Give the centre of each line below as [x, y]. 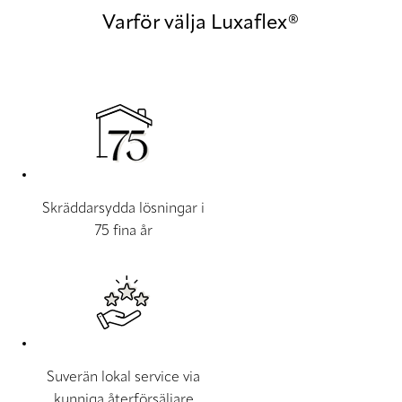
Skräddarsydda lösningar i [123, 209]
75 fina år [123, 231]
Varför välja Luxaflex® [201, 23]
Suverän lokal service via [123, 377]
